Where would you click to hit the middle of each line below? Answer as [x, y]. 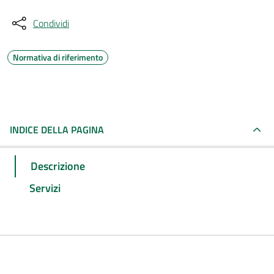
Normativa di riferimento [58, 57]
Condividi [51, 23]
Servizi [45, 188]
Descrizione [58, 166]
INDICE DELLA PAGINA [57, 130]
